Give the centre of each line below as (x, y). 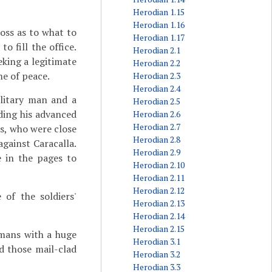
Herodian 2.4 (156, 88)
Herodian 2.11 (158, 178)
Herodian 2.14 (158, 216)
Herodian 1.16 (158, 25)
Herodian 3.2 (156, 254)
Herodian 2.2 (156, 63)
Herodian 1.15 (158, 12)
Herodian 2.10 (158, 165)
